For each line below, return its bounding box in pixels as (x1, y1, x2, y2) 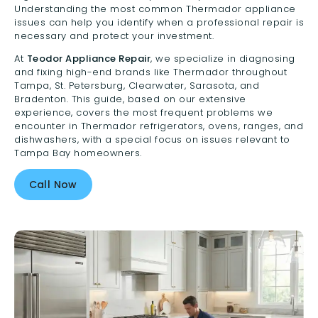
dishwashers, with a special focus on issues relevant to (14, 133, 290, 147)
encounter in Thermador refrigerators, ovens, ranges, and (14, 119, 303, 133)
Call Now (28, 177, 77, 192)
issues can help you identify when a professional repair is (14, 16, 304, 30)
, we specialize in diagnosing (150, 52, 295, 66)
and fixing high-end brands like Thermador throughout (14, 65, 287, 79)
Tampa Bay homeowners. (14, 146, 142, 160)
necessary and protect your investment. (14, 29, 214, 43)
